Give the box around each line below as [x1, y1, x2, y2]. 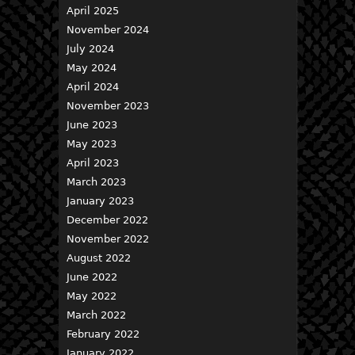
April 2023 [67, 157, 119, 169]
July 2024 [67, 43, 114, 55]
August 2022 [67, 252, 131, 264]
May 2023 [67, 138, 116, 150]
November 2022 [67, 233, 149, 245]
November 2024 [67, 24, 149, 36]
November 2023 [67, 100, 149, 112]
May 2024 [67, 62, 116, 74]
